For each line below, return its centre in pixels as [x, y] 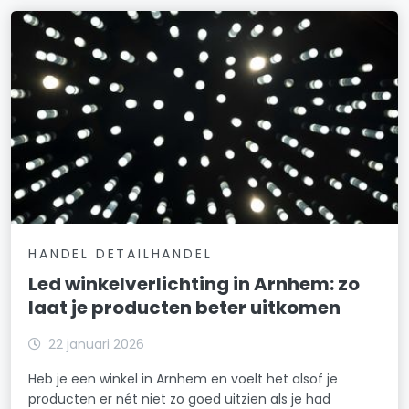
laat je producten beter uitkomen [185, 307]
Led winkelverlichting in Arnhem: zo [194, 283]
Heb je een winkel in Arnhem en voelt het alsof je [184, 378]
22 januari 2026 [97, 344]
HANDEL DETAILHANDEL [121, 253]
